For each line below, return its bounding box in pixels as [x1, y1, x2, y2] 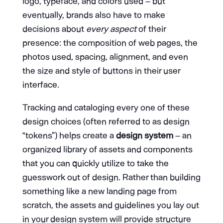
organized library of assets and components [22, 143, 193, 155]
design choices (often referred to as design [22, 115, 190, 127]
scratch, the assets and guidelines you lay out [22, 199, 199, 211]
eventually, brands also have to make [22, 9, 165, 20]
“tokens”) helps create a [22, 129, 116, 141]
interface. [22, 79, 61, 90]
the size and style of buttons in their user [22, 65, 180, 76]
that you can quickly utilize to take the [22, 157, 169, 169]
